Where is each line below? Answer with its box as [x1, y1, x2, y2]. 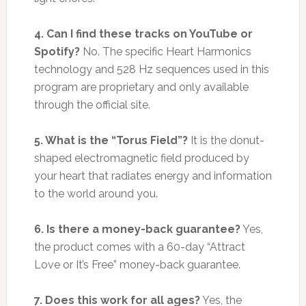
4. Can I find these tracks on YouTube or [33, 27, 253, 40]
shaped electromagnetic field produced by [33, 151, 249, 165]
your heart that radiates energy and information [33, 169, 272, 182]
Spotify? [33, 44, 80, 58]
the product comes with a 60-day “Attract [33, 240, 245, 253]
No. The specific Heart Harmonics [79, 44, 251, 58]
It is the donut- [187, 133, 264, 147]
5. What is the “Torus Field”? [33, 133, 188, 147]
